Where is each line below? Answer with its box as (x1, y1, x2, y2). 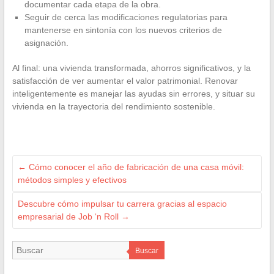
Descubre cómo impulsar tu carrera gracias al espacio (17, 199, 227, 209)
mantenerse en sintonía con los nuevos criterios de (24, 25, 222, 35)
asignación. (24, 38, 68, 48)
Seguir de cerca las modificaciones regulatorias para (24, 12, 228, 23)
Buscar (135, 246, 158, 256)
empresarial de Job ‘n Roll (17, 212, 121, 222)
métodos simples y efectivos (17, 175, 127, 185)
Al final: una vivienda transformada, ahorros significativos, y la (12, 63, 251, 73)
